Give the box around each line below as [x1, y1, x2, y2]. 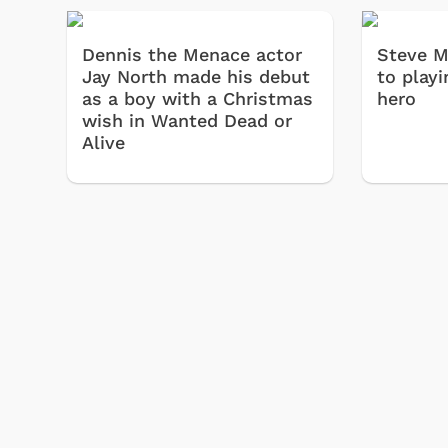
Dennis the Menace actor [82, 44, 302, 66]
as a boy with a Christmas [82, 88, 313, 110]
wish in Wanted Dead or [82, 110, 292, 132]
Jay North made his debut [82, 66, 310, 88]
